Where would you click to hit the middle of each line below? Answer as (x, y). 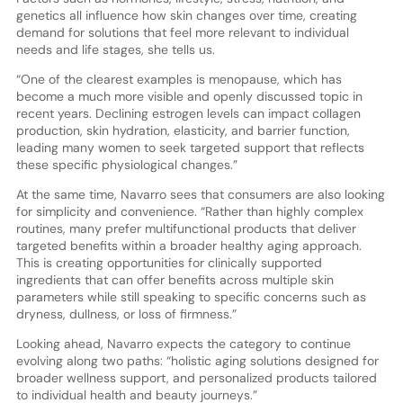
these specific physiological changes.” (126, 165)
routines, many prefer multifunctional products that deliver (186, 229)
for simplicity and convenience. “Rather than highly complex (189, 212)
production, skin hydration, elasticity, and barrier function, (183, 131)
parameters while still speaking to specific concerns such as (191, 297)
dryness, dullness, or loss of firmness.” (126, 314)
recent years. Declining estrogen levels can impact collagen (188, 114)
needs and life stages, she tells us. (115, 50)
